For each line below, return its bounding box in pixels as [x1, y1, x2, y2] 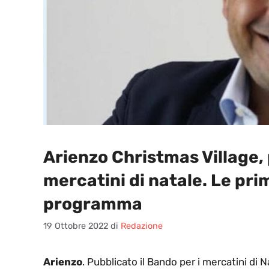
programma [43, 193, 142, 214]
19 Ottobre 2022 [43, 220, 108, 232]
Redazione [121, 220, 163, 232]
